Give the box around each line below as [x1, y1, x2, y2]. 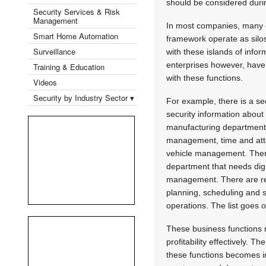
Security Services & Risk [33, 5, 120, 17]
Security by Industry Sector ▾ [33, 91, 134, 103]
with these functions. [166, 72, 243, 83]
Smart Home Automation [33, 30, 121, 42]
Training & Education [33, 61, 104, 72]
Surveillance [33, 45, 75, 57]
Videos [33, 76, 57, 88]
